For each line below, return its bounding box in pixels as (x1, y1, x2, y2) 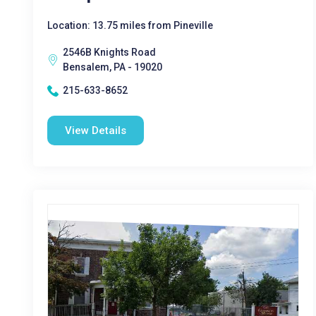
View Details (65, 124, 126, 137)
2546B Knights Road (63, 47, 156, 58)
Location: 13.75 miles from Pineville (47, 20, 213, 31)
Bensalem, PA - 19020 (63, 61, 162, 73)
